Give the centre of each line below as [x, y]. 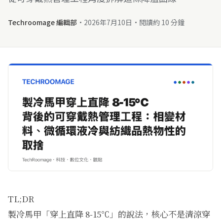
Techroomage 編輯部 [42, 22]
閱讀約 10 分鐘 [162, 22]
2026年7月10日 [108, 22]
